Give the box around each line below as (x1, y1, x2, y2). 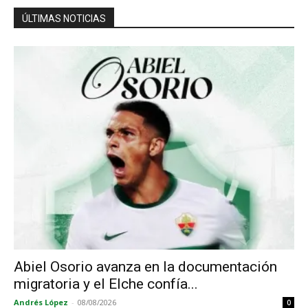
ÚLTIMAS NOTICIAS (22, 13, 106, 25)
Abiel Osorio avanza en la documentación (14, 258, 277, 276)
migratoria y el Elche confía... (14, 276, 198, 293)
